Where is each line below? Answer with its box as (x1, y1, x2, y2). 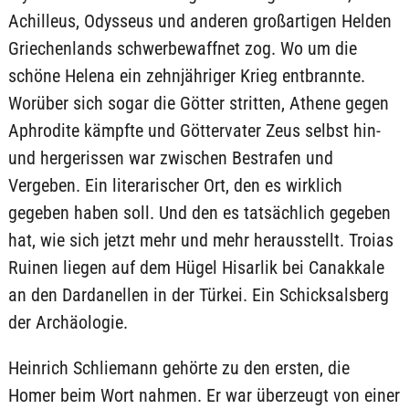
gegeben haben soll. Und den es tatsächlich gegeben (7, 202, 391, 224)
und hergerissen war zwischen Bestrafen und (7, 147, 333, 169)
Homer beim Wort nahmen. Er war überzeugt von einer (7, 384, 400, 406)
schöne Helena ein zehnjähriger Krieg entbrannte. (7, 65, 365, 87)
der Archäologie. (7, 311, 128, 333)
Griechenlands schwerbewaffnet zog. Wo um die (7, 37, 357, 59)
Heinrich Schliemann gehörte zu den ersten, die (7, 357, 350, 379)
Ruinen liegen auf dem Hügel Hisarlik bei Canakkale (7, 257, 384, 278)
